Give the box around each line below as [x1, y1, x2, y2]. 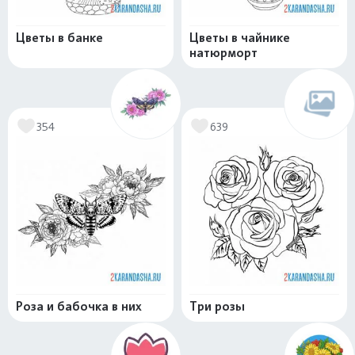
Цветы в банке [16, 30, 103, 46]
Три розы [189, 299, 245, 315]
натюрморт [189, 45, 258, 61]
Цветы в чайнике [189, 30, 290, 46]
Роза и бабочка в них [16, 299, 142, 315]
